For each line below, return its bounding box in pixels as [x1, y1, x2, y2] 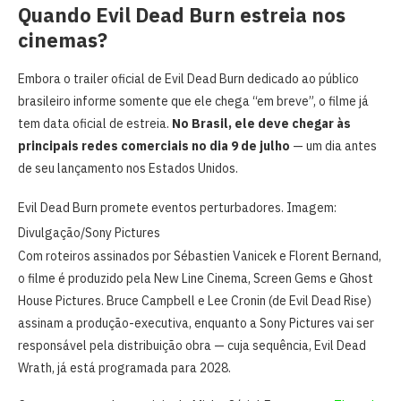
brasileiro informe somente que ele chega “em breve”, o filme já [18, 93, 369, 110]
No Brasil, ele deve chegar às [172, 115, 351, 132]
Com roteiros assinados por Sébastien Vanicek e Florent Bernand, [18, 248, 381, 265]
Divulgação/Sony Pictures [18, 225, 160, 242]
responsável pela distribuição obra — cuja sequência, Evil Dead [18, 337, 366, 354]
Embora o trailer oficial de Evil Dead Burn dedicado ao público [18, 71, 359, 88]
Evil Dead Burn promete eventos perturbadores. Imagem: [18, 200, 337, 217]
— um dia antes [290, 138, 377, 155]
